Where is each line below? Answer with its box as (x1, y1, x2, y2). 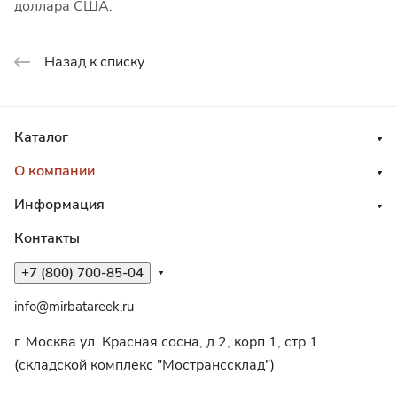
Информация (14, 195, 105, 214)
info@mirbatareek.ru (14, 298, 134, 315)
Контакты (14, 229, 80, 248)
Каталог (14, 128, 68, 147)
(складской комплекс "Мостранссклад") (14, 355, 275, 375)
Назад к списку (44, 52, 144, 72)
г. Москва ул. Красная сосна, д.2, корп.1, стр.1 (14, 332, 318, 352)
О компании (14, 161, 95, 181)
